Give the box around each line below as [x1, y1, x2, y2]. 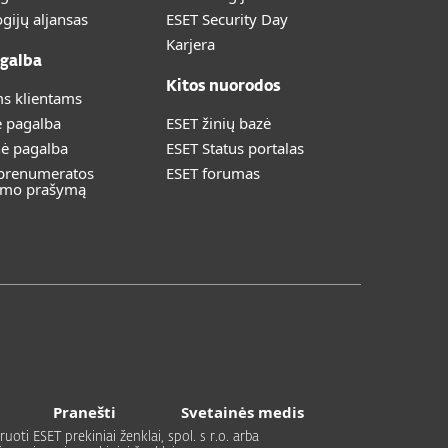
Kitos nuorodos [166, 79, 281, 94]
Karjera [166, 34, 215, 54]
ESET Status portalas [166, 138, 304, 158]
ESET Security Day [166, 9, 288, 29]
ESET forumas [166, 163, 260, 183]
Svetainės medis [181, 402, 304, 422]
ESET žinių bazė [166, 113, 271, 133]
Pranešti [53, 402, 116, 422]
